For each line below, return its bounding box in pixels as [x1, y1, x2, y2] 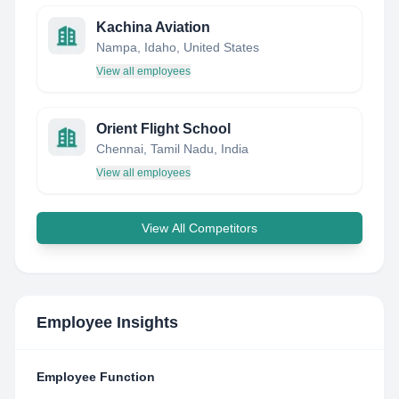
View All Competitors [142, 221, 257, 235]
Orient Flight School [96, 121, 231, 136]
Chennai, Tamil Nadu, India [96, 142, 248, 156]
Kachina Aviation [96, 20, 210, 35]
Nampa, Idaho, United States [96, 40, 259, 54]
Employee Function [37, 370, 155, 384]
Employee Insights [37, 313, 178, 331]
